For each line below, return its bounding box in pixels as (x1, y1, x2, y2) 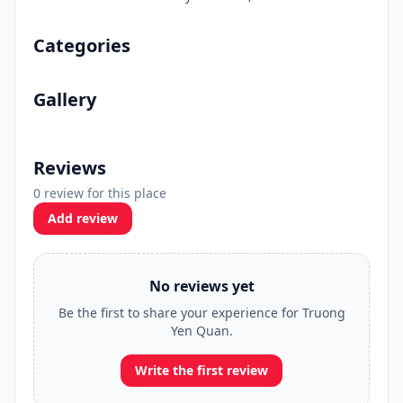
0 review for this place (33, 184, 166, 201)
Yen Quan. (170, 322, 233, 339)
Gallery (33, 87, 96, 112)
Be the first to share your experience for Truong (58, 304, 345, 321)
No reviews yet (148, 276, 255, 296)
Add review (48, 210, 118, 227)
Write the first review (135, 362, 268, 379)
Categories (33, 33, 130, 58)
